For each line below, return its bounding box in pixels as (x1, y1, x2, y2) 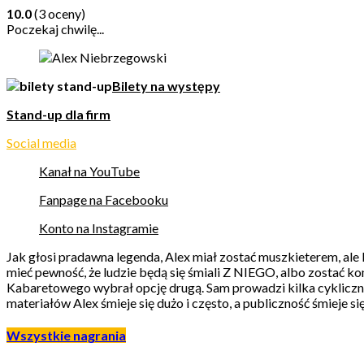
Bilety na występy (112, 77, 220, 93)
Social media (6, 134, 76, 150)
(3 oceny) (32, 5, 85, 21)
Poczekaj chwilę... (6, 20, 104, 37)
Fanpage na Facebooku (39, 191, 168, 207)
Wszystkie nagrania (6, 327, 126, 344)
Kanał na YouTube (39, 162, 140, 179)
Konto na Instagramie (39, 219, 158, 236)
